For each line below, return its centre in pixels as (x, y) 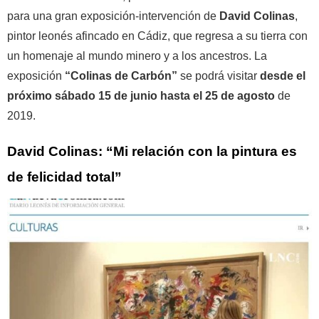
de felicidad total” (64, 177)
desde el (283, 75)
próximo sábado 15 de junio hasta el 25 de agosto (141, 95)
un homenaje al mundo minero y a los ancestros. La (137, 56)
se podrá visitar (219, 75)
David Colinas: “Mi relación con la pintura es (152, 152)
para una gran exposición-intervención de (112, 16)
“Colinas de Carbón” (121, 75)
